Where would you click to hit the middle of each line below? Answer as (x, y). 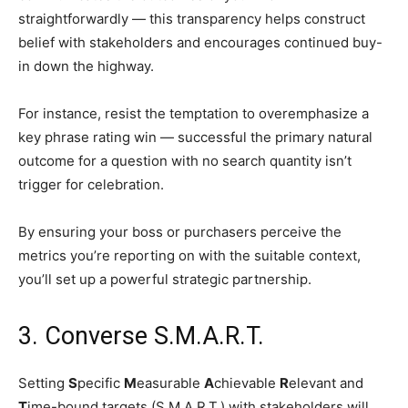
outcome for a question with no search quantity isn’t (185, 161)
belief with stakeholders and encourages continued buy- (200, 43)
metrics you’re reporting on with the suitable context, (189, 256)
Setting (43, 383)
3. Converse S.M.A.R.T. (141, 337)
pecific (101, 383)
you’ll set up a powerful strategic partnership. (165, 280)
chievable (247, 383)
